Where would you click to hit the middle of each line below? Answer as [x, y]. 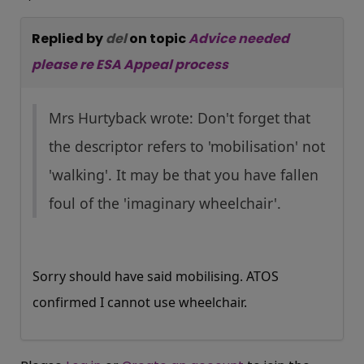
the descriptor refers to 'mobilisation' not [187, 147]
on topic [159, 39]
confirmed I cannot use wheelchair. [140, 303]
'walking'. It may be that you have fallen [184, 175]
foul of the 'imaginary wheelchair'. [165, 204]
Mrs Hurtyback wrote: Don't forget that [180, 118]
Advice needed [239, 39]
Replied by [69, 39]
